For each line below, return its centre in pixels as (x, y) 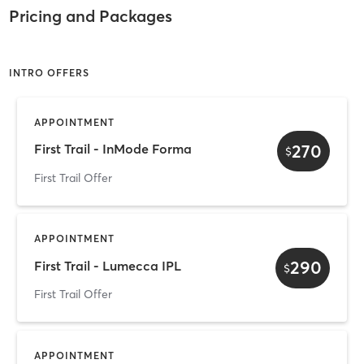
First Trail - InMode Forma (113, 149)
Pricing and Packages (90, 16)
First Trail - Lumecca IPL (108, 265)
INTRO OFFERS (49, 72)
